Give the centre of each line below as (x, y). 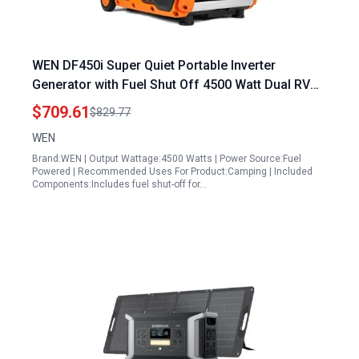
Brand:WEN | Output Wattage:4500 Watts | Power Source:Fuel (167, 159)
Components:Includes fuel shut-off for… (119, 184)
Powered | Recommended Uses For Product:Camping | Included (172, 171)
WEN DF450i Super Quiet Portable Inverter (154, 65)
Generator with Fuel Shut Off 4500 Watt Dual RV (171, 85)
